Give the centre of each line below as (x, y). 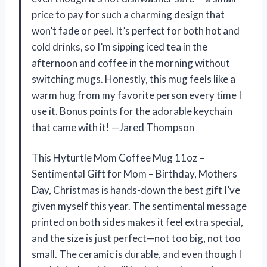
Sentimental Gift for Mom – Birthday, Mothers (134, 173)
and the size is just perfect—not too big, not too (136, 238)
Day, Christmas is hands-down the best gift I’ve (136, 190)
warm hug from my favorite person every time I (136, 95)
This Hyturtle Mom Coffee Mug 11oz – (118, 157)
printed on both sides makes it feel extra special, (137, 222)
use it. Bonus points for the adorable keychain (132, 111)
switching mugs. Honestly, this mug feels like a (133, 79)
